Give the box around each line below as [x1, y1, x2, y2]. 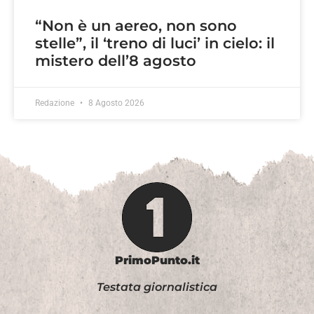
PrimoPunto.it [114, 254, 200, 268]
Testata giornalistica [97, 280, 217, 294]
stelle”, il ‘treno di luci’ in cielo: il [35, 34, 275, 53]
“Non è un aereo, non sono [35, 17, 237, 35]
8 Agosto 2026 [86, 98, 144, 109]
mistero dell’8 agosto [35, 52, 196, 70]
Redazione [35, 98, 76, 109]
